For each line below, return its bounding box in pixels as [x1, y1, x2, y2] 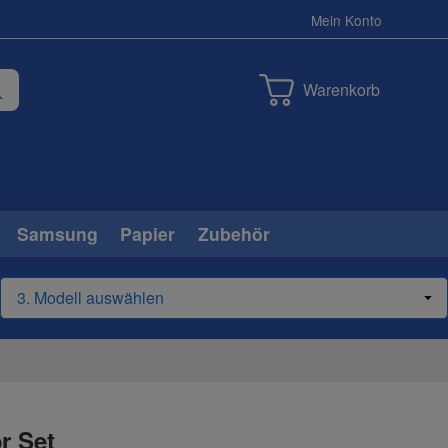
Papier [120, 220, 176, 246]
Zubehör [197, 220, 270, 246]
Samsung [17, 220, 98, 246]
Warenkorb [302, 77, 380, 101]
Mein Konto [311, 9, 382, 30]
